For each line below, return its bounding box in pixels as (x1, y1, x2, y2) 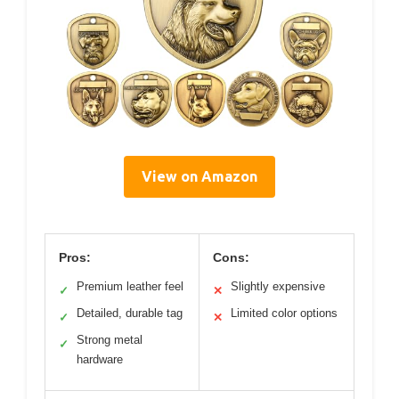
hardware (77, 352, 123, 366)
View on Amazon (142, 167, 257, 184)
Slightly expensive (231, 279, 325, 293)
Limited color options (231, 305, 338, 320)
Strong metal (77, 332, 142, 346)
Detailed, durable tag (77, 305, 183, 320)
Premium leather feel (77, 279, 183, 293)
